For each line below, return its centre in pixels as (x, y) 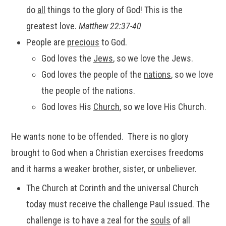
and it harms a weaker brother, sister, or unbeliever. (104, 169)
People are (47, 42)
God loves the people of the (92, 74)
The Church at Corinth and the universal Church (113, 188)
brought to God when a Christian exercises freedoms (108, 153)
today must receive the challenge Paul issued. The (118, 204)
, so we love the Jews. (153, 58)
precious (83, 42)
